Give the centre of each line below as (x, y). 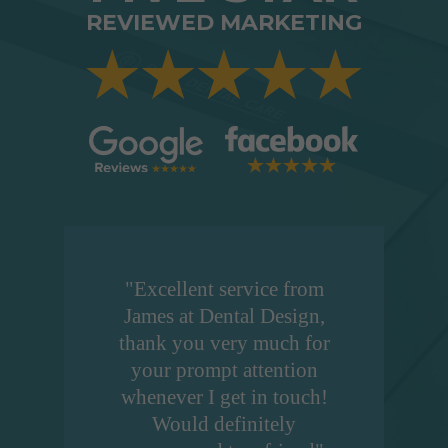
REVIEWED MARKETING (224, 23)
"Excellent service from (224, 289)
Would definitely (224, 424)
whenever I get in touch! (224, 397)
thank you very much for (224, 343)
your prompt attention (224, 370)
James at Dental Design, (224, 316)
